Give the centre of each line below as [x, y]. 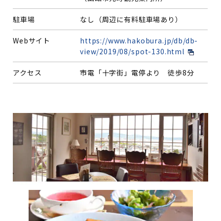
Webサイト [32, 40]
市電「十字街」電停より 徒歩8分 [137, 72]
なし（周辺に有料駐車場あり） [131, 19]
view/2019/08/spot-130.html [132, 51]
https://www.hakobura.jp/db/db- [139, 40]
